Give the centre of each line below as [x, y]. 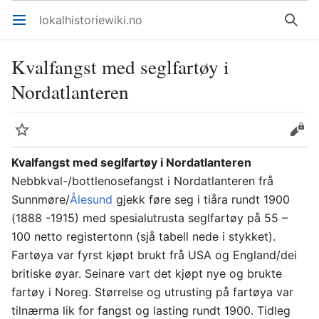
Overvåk [29, 137]
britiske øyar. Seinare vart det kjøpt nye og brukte [147, 273]
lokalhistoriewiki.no [91, 20]
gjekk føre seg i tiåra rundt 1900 [201, 199]
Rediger [302, 137]
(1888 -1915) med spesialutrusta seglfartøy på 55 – [150, 218]
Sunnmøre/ [41, 199]
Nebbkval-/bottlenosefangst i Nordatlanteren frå [142, 181]
